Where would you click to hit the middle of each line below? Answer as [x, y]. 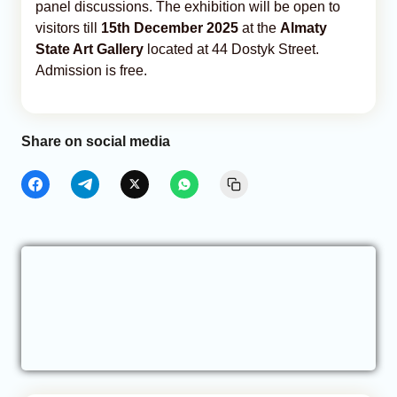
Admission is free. [91, 70]
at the [259, 27]
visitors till [68, 27]
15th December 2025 [170, 27]
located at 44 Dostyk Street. [231, 49]
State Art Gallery [90, 49]
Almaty [304, 27]
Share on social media [96, 141]
